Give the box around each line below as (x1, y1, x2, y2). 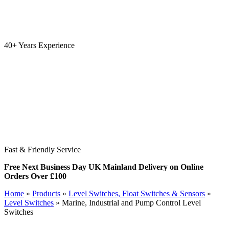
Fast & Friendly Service (4, 145, 81, 154)
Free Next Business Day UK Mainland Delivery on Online (4, 163, 203, 171)
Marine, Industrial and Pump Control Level (62, 198, 201, 207)
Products (32, 189, 60, 198)
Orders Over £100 (4, 172, 66, 180)
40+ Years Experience (4, 41, 75, 50)
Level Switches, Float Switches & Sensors (68, 189, 205, 198)
